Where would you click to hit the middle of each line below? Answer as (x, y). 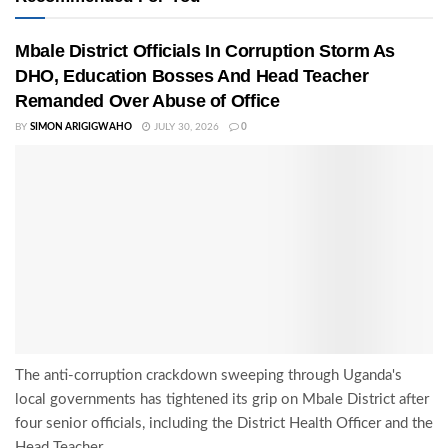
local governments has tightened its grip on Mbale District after (222, 400)
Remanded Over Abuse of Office (147, 101)
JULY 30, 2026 (185, 127)
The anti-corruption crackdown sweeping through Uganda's (208, 376)
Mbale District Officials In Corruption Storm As (205, 51)
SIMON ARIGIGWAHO (81, 127)
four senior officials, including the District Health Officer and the (224, 424)
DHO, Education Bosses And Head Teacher (192, 76)
